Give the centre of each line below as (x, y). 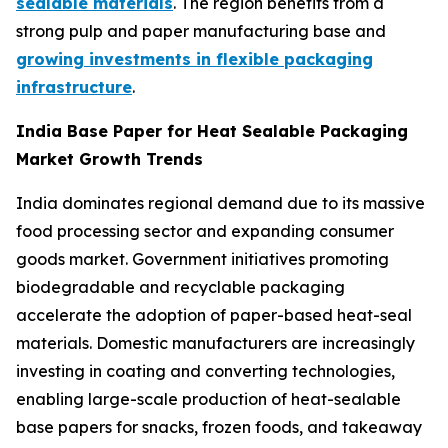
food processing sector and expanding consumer (205, 230)
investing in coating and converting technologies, (205, 370)
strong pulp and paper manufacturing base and (201, 30)
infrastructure (74, 86)
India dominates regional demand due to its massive (220, 202)
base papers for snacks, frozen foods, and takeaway (219, 426)
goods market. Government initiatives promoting (202, 258)
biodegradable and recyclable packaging (180, 286)
